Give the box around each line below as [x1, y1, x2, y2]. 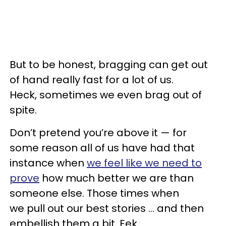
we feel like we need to [87, 156, 202, 170]
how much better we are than [39, 171, 194, 185]
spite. [10, 103, 37, 117]
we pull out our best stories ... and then [10, 201, 204, 215]
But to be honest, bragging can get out [10, 58, 208, 72]
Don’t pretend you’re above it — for [10, 126, 187, 140]
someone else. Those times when [10, 186, 179, 200]
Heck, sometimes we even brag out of [10, 88, 202, 102]
